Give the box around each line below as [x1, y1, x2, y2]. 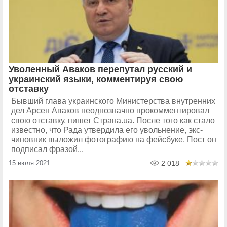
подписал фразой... [11, 145, 84, 154]
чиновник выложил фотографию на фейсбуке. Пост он [11, 135, 216, 144]
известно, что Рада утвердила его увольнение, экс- [11, 126, 203, 134]
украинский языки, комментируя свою [9, 74, 183, 84]
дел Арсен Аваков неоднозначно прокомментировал [11, 106, 209, 115]
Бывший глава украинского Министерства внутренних [11, 97, 215, 105]
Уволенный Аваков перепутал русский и [9, 64, 192, 74]
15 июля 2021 [9, 159, 50, 167]
